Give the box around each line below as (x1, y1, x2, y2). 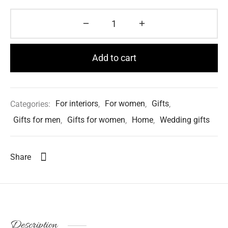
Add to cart (92, 52, 136, 63)
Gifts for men (13, 115, 61, 125)
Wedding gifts (160, 115, 210, 125)
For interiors (55, 99, 98, 109)
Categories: (10, 99, 52, 109)
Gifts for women (67, 115, 125, 125)
